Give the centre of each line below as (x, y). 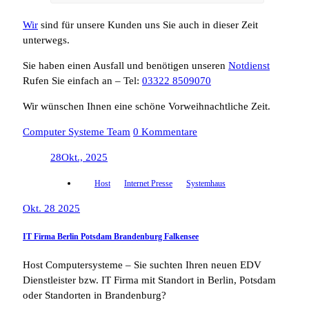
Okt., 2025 (84, 158)
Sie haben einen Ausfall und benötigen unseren (126, 66)
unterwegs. (46, 40)
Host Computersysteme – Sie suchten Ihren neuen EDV (142, 265)
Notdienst (249, 66)
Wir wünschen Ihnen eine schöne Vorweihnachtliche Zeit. (147, 107)
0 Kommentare (165, 132)
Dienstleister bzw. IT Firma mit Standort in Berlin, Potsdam (149, 280)
